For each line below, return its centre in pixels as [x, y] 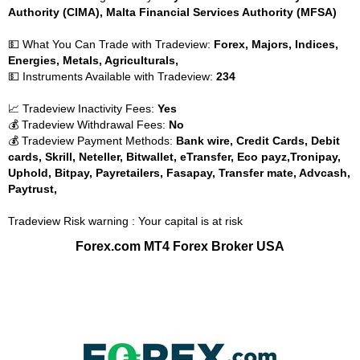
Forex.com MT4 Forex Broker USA [180, 246]
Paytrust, [33, 189]
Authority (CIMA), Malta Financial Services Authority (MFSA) [172, 12]
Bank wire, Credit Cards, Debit [258, 141]
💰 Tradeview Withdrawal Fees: [88, 125]
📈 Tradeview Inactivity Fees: [83, 108]
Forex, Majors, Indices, [276, 44]
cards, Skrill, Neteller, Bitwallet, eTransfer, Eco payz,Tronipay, [174, 157]
